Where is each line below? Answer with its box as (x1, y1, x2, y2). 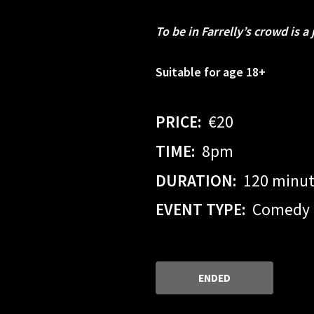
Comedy (252, 199, 310, 220)
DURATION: (156, 170, 236, 191)
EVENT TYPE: (156, 199, 245, 220)
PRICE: (156, 111, 201, 132)
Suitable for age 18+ (156, 64, 266, 81)
